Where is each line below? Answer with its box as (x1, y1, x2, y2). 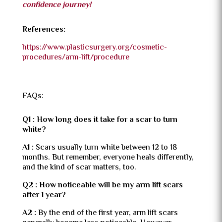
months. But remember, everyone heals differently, (22, 151, 194, 164)
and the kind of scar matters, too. (22, 161, 136, 174)
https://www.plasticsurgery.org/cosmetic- (22, 41, 167, 54)
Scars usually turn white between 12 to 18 (35, 141, 177, 154)
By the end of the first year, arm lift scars (38, 207, 178, 220)
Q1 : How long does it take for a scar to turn (22, 113, 177, 126)
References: (22, 23, 65, 36)
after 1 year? (22, 189, 66, 202)
